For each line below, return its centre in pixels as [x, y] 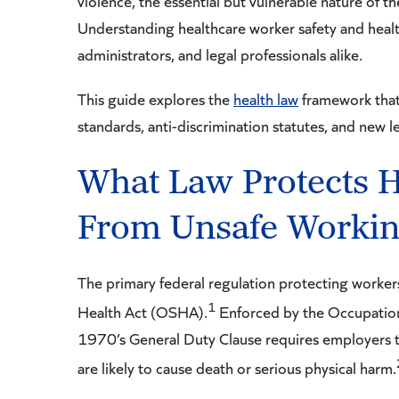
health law [266, 99]
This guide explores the [155, 99]
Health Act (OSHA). [142, 312]
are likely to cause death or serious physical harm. [237, 368]
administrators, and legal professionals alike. [220, 54]
